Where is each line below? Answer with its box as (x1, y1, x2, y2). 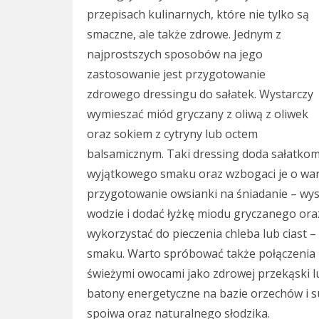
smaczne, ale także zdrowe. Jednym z (87, 26, 281, 42)
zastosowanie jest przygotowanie (87, 66, 266, 82)
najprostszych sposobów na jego (87, 46, 263, 62)
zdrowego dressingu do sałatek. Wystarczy (87, 85, 313, 102)
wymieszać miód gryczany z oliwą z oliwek (87, 105, 308, 122)
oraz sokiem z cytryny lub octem (87, 125, 258, 142)
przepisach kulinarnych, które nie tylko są (87, 6, 309, 22)
